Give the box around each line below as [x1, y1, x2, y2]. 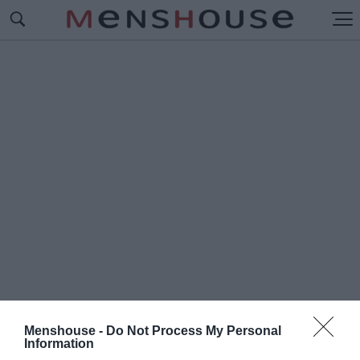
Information [24, 336, 94, 350]
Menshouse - [24, 323, 106, 337]
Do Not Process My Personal [106, 323, 281, 337]
